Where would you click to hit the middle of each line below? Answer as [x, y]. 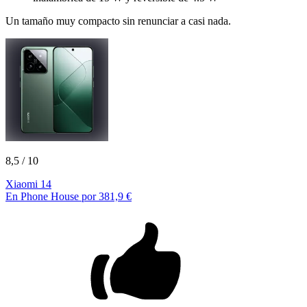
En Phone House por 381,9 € [69, 196]
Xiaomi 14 [28, 184]
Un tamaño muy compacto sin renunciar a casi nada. [118, 21]
